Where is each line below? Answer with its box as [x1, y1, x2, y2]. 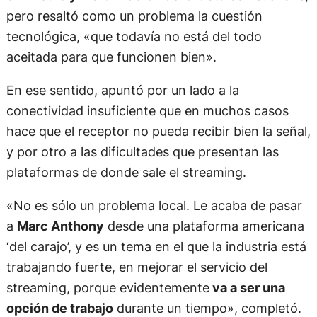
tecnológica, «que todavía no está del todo [6, 28, 262, 45]
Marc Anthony [16, 218, 104, 234]
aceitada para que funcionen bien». [6, 49, 217, 65]
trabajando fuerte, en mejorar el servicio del [6, 259, 267, 275]
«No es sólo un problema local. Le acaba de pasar [6, 197, 302, 214]
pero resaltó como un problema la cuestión [6, 8, 263, 24]
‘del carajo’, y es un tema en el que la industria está [6, 238, 306, 255]
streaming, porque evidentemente [6, 279, 209, 296]
